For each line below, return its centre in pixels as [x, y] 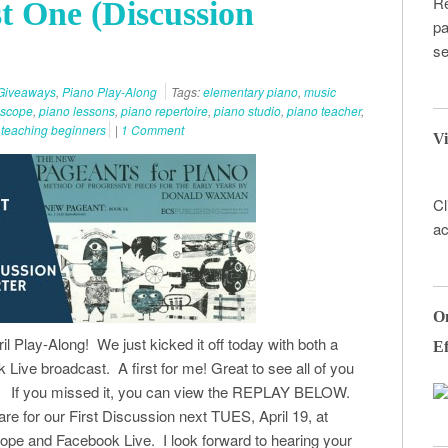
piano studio [247, 110]
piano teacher [324, 110]
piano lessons [77, 110]
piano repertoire [164, 110]
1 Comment [152, 129]
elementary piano [250, 91]
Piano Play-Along [109, 91]
